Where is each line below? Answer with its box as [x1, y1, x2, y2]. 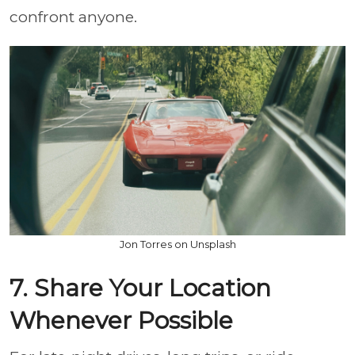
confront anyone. [10, 8, 137, 26]
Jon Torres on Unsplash [119, 237, 236, 250]
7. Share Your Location [10, 273, 271, 303]
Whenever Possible [10, 305, 233, 335]
